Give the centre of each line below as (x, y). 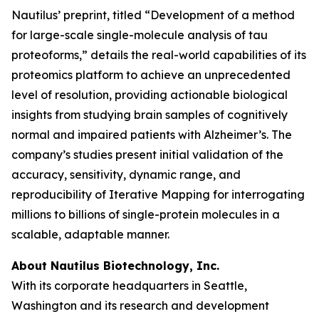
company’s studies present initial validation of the (147, 155)
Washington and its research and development (140, 305)
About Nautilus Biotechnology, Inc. (115, 266)
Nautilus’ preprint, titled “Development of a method (153, 15)
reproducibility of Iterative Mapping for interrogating (158, 194)
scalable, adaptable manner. (90, 234)
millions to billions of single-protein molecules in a (146, 214)
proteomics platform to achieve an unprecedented (151, 75)
